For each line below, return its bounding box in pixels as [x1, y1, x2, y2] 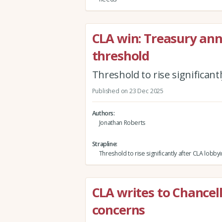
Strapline [92, 139, 116, 148]
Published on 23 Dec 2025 [92, 86, 164, 95]
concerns [92, 201, 145, 219]
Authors [92, 109, 114, 117]
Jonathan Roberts [99, 118, 146, 127]
